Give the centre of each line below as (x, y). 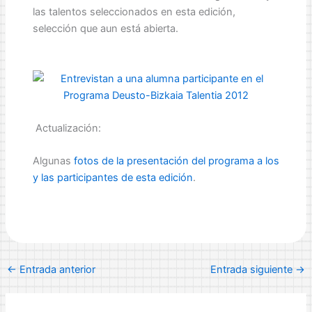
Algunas (53, 161)
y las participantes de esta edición (112, 178)
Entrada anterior (56, 270)
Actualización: (67, 128)
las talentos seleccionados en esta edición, (134, 12)
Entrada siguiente (253, 270)
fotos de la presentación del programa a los (176, 161)
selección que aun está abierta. (105, 29)
